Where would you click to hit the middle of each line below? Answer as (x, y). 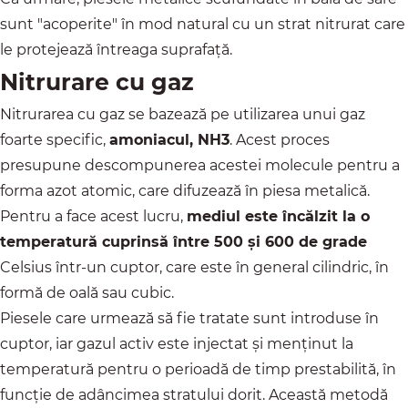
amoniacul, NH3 (169, 140)
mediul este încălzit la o (278, 217)
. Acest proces (280, 140)
